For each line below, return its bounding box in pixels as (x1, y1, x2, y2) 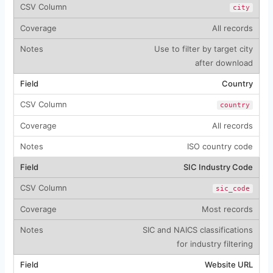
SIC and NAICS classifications (142, 224, 253, 235)
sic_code (215, 184, 250, 193)
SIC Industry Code (183, 161, 253, 172)
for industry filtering (176, 238, 253, 249)
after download (194, 57, 253, 68)
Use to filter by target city (154, 43, 253, 54)
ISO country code (186, 141, 253, 151)
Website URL (204, 259, 253, 269)
